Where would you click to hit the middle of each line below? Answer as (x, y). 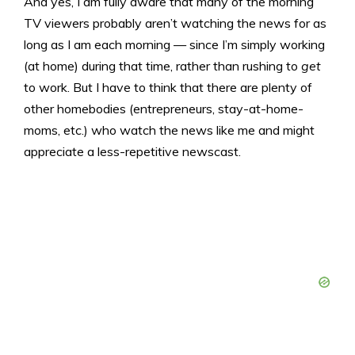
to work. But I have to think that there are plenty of (168, 87)
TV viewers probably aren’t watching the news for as (175, 23)
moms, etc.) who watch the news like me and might (169, 130)
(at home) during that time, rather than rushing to (162, 65)
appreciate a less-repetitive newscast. (132, 151)
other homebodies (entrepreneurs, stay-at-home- (164, 108)
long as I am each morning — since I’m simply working (174, 44)
